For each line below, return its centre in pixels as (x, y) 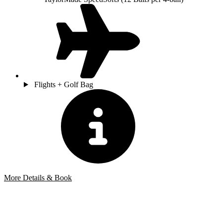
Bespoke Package (36, 194)
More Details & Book (38, 177)
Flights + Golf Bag (63, 84)
